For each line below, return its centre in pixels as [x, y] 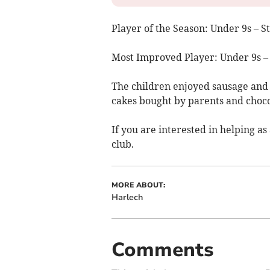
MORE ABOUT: [138, 185]
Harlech [127, 197]
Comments [162, 250]
